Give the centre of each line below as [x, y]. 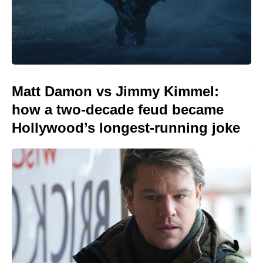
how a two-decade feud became [118, 109]
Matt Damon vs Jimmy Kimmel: [115, 91]
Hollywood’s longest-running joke [126, 127]
